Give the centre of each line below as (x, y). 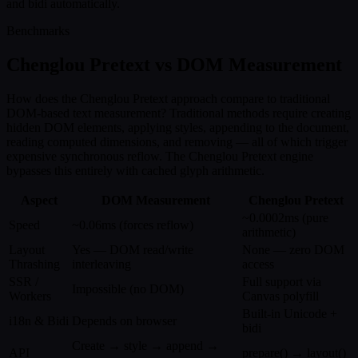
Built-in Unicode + (290, 314)
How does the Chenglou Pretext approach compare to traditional (168, 99)
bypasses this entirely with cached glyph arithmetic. (135, 171)
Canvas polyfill (280, 296)
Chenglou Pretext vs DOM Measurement (174, 65)
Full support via (282, 282)
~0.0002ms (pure (285, 218)
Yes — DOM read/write (133, 250)
